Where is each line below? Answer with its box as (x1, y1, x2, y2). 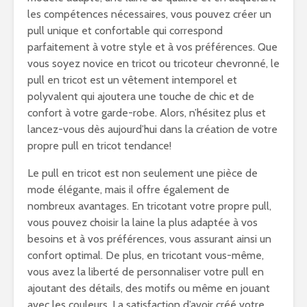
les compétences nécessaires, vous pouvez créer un (27, 8, 271, 21)
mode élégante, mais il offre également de (27, 183, 230, 196)
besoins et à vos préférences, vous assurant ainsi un (27, 232, 271, 245)
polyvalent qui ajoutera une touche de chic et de (27, 90, 254, 103)
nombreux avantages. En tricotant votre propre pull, (27, 199, 271, 212)
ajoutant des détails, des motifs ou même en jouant (27, 282, 270, 295)
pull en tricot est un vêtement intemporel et (27, 73, 237, 86)
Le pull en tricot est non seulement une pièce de (27, 167, 258, 180)
